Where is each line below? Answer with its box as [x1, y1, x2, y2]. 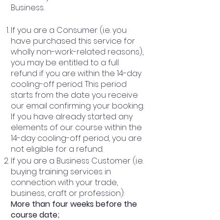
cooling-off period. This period [11, 78, 127, 90]
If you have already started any [11, 110, 133, 122]
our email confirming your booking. [11, 100, 144, 111]
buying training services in [11, 165, 111, 177]
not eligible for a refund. [11, 143, 103, 155]
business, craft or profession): [11, 187, 124, 199]
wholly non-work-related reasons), [11, 46, 143, 57]
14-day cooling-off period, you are [11, 132, 142, 144]
